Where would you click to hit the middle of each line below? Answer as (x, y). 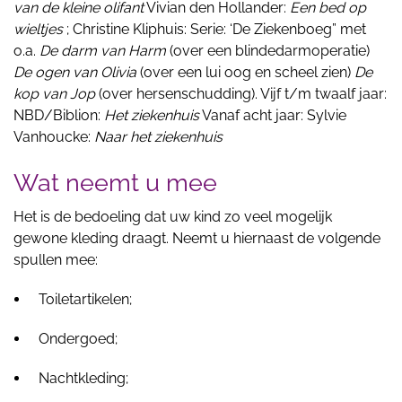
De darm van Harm (103, 51)
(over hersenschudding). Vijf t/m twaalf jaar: (241, 94)
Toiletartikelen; (85, 299)
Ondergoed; (78, 339)
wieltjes (38, 29)
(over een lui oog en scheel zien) (245, 72)
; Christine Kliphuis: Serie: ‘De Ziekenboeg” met (214, 29)
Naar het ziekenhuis (158, 137)
